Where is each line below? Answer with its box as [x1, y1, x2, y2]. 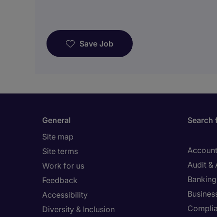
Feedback [42, 175, 77, 185]
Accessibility [42, 190, 88, 200]
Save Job [79, 39, 113, 48]
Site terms [42, 146, 78, 156]
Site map [42, 132, 74, 141]
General [42, 115, 71, 125]
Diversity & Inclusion [42, 204, 115, 214]
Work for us [42, 161, 84, 170]
